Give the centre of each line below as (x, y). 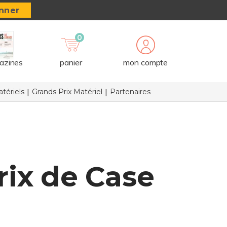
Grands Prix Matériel (67, 92)
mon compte (146, 62)
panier (71, 62)
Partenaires (130, 92)
